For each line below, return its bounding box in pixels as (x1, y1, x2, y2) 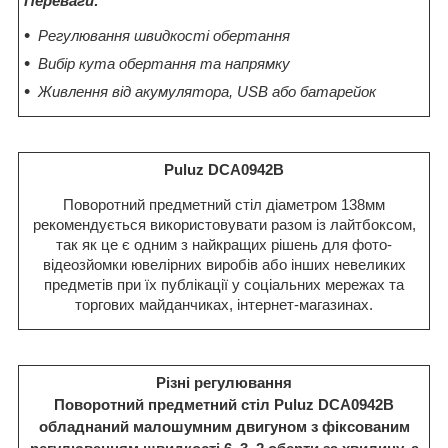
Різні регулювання (156, 373, 292, 391)
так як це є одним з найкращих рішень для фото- (56, 236, 392, 254)
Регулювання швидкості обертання (38, 27, 290, 45)
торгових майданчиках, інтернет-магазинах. (75, 296, 373, 314)
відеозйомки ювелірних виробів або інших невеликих (42, 256, 406, 274)
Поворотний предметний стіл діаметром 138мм (63, 196, 385, 214)
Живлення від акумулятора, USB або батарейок (38, 83, 376, 101)
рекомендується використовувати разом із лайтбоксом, (32, 216, 416, 234)
